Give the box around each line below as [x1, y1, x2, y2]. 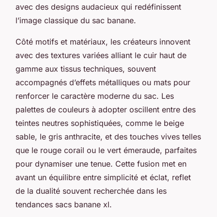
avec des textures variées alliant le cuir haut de [15, 50, 186, 60]
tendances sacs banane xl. [15, 199, 112, 209]
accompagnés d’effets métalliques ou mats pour [15, 77, 190, 87]
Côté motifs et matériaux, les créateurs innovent [15, 36, 190, 46]
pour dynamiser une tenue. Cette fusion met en [15, 158, 186, 169]
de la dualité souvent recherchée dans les [15, 186, 167, 196]
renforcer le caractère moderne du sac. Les [15, 91, 174, 101]
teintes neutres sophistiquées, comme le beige [15, 118, 184, 128]
